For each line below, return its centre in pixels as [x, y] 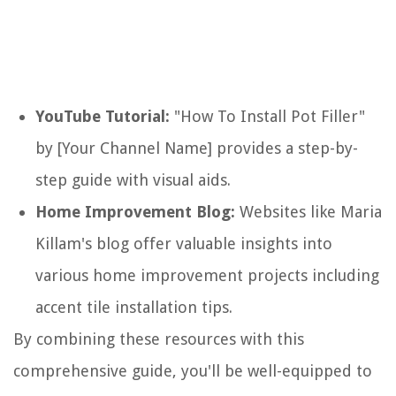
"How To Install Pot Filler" [267, 117]
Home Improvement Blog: [135, 212]
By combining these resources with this [159, 339]
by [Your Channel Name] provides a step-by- [197, 148]
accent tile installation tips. [134, 308]
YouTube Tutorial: [103, 117]
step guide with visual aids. [133, 180]
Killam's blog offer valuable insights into [184, 244]
